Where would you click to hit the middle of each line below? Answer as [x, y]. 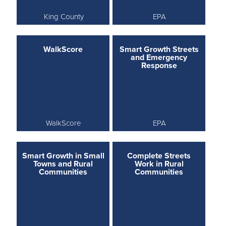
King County [64, 16]
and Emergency [159, 57]
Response [159, 65]
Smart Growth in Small [63, 156]
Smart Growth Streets [159, 49]
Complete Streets [159, 156]
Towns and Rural [63, 164]
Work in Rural [159, 164]
